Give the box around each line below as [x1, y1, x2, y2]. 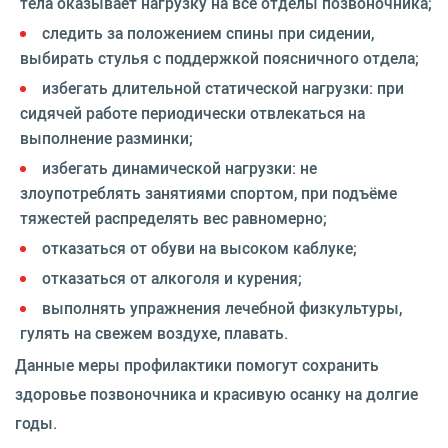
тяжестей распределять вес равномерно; [20, 206, 327, 229]
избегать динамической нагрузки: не [42, 156, 317, 179]
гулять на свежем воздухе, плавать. [20, 321, 288, 344]
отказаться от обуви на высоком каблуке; [42, 236, 357, 259]
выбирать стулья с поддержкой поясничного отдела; [20, 46, 419, 69]
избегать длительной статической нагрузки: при [42, 76, 404, 99]
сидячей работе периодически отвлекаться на [20, 101, 365, 124]
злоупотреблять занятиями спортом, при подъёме [20, 181, 397, 204]
